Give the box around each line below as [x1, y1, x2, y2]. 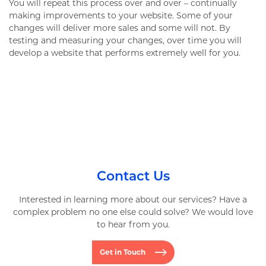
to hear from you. [96, 219, 170, 230]
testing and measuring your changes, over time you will [9, 35, 242, 46]
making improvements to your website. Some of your [9, 10, 233, 21]
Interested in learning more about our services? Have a [19, 194, 247, 205]
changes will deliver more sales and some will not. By [9, 23, 230, 33]
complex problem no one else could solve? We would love [13, 207, 253, 217]
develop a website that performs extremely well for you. [9, 47, 240, 58]
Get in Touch [99, 248, 145, 256]
